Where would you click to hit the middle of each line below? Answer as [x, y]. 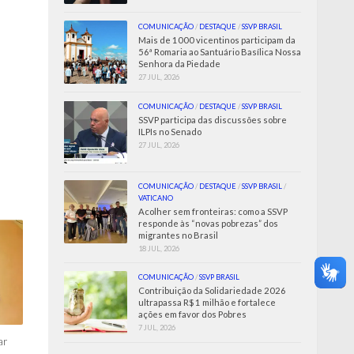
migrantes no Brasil [178, 235]
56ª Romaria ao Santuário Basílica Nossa [220, 51]
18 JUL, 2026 [159, 248]
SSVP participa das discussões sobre [213, 119]
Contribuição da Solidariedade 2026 [212, 290]
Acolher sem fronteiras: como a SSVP [213, 211]
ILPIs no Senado [170, 131]
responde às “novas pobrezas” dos [208, 223]
